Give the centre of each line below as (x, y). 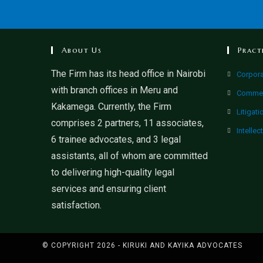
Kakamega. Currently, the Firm (111, 107)
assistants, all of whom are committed (129, 156)
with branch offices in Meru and (114, 90)
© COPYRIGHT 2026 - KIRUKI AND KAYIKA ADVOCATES (142, 246)
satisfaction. (76, 205)
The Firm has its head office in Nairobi (128, 74)
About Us (82, 50)
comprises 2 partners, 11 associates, (127, 123)
